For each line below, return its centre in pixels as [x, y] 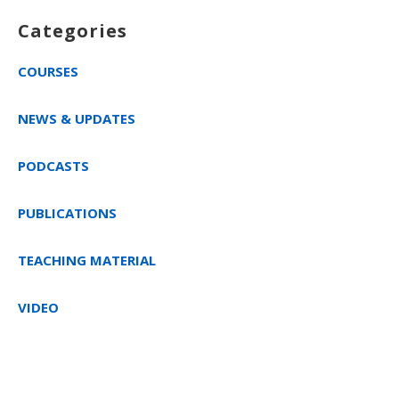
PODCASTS [53, 165]
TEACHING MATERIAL [87, 260]
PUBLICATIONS [67, 212]
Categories [73, 30]
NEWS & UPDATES [77, 118]
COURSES [48, 71]
